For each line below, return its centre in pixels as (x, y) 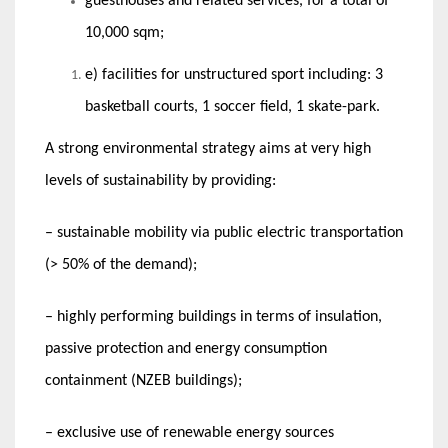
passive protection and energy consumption (186, 349)
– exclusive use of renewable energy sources (189, 433)
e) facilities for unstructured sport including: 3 (234, 75)
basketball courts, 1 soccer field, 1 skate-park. (232, 107)
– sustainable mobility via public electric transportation (224, 233)
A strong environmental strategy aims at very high (208, 149)
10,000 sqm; (124, 33)
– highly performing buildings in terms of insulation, (213, 317)
